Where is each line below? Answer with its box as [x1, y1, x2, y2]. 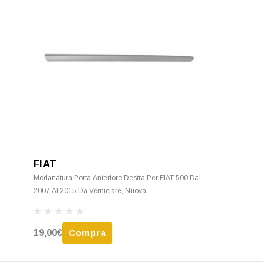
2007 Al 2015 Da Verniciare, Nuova [33, 187, 146, 195]
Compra [69, 228, 106, 238]
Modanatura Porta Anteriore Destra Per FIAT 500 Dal [33, 174, 201, 183]
